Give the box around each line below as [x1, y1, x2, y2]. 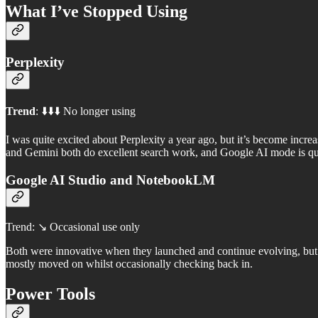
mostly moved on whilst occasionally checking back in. [6, 258, 253, 270]
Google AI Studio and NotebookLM [6, 172, 215, 187]
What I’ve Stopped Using [6, 2, 187, 21]
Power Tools [6, 285, 95, 304]
